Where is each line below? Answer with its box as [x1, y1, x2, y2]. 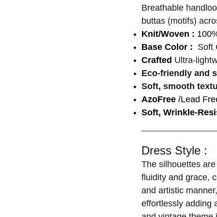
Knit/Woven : [141, 29, 195, 39]
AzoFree [141, 94, 176, 104]
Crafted [141, 55, 174, 65]
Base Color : [141, 42, 195, 52]
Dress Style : [141, 144, 207, 157]
